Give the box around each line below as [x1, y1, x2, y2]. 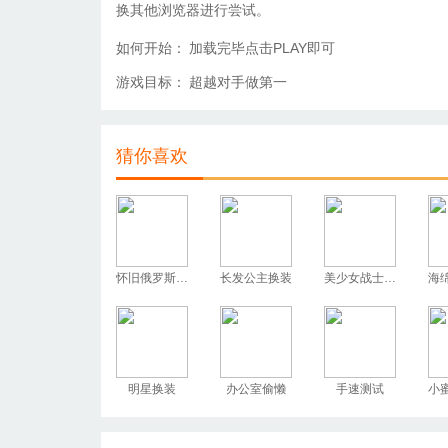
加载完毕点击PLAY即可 [189, 40, 335, 56]
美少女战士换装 [384, 271, 396, 285]
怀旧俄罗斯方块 [176, 271, 188, 285]
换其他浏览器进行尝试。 [116, 2, 270, 18]
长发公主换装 [220, 271, 292, 285]
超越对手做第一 [189, 74, 287, 90]
